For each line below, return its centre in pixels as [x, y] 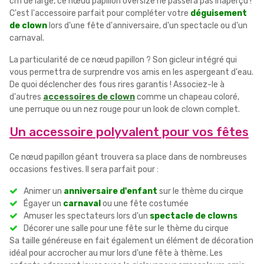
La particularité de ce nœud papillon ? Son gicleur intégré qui [123, 60]
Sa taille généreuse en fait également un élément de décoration [131, 240]
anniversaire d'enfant [110, 191]
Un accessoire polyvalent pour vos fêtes [129, 131]
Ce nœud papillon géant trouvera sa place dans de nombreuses [128, 157]
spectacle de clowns [194, 216]
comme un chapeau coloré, [187, 97]
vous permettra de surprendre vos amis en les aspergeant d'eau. [131, 72]
